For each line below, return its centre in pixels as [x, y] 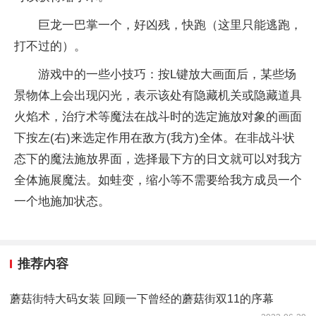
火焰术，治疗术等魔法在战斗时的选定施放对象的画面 [158, 117]
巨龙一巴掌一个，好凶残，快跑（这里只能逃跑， [170, 25]
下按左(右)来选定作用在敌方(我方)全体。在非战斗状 [154, 138]
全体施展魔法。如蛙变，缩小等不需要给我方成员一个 [158, 180]
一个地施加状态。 [62, 201]
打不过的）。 [50, 46]
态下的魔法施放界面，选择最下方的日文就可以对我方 [158, 159]
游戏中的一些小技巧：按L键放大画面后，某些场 [167, 74]
